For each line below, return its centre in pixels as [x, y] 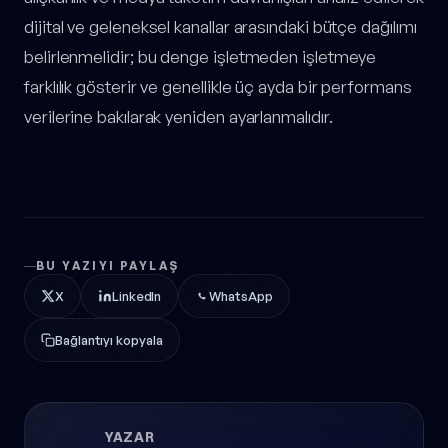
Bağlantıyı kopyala [109, 339]
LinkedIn [136, 295]
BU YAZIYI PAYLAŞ [108, 266]
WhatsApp [241, 295]
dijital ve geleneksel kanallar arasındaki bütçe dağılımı [220, 27]
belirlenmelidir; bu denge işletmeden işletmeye [200, 57]
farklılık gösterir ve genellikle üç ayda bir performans [218, 87]
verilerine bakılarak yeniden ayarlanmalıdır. [178, 117]
